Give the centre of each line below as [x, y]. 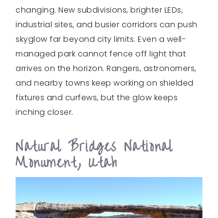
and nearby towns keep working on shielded [105, 83]
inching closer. [45, 112]
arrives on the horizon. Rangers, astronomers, [106, 68]
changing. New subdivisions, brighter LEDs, [99, 10]
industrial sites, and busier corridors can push [107, 24]
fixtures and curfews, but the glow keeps [97, 97]
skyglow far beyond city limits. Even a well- [101, 39]
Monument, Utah [67, 163]
